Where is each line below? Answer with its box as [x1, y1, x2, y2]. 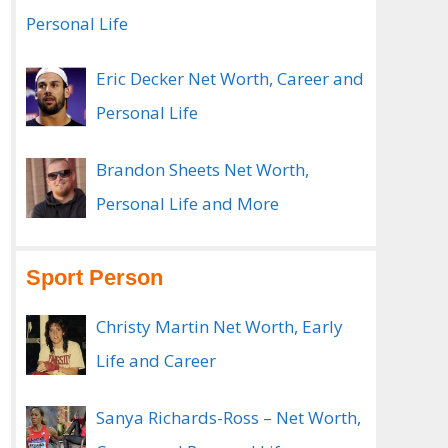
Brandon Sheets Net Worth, [96, 158, 309, 181]
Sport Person [26, 265, 163, 290]
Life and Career [96, 349, 216, 372]
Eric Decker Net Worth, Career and [96, 67, 364, 90]
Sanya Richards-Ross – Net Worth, [96, 406, 361, 429]
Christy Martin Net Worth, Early [96, 315, 343, 338]
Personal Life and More [96, 192, 279, 215]
